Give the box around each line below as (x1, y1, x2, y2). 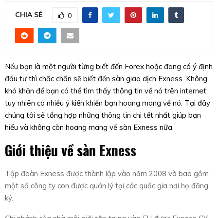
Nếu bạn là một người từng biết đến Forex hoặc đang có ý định (5, 61, 213, 71)
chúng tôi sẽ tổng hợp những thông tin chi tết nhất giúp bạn (5, 110, 201, 120)
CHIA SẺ (15, 10, 42, 19)
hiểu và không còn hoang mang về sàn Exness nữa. (5, 122, 174, 132)
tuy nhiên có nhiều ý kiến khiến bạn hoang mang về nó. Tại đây (5, 98, 210, 108)
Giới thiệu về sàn (5, 140, 99, 160)
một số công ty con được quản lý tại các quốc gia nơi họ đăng (5, 181, 208, 190)
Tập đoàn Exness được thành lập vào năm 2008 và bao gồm (5, 168, 209, 178)
